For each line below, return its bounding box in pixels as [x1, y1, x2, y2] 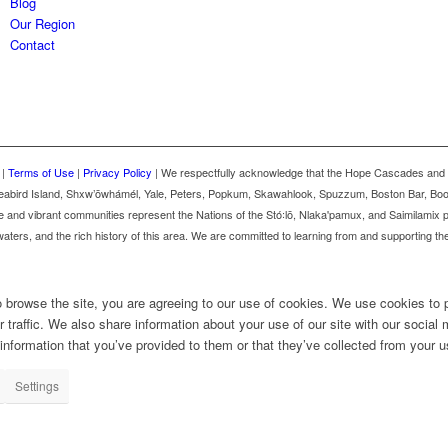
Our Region [10, 14, 76, 34]
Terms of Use [8, 163, 74, 180]
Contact [10, 35, 56, 55]
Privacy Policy [83, 163, 152, 180]
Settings [15, 376, 59, 394]
